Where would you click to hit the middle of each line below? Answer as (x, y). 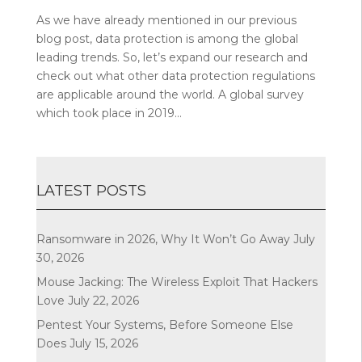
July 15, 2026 (103, 343)
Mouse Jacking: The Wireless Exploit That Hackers (177, 282)
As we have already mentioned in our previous (166, 20)
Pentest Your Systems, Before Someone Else (164, 324)
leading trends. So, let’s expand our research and (172, 57)
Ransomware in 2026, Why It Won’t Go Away (163, 239)
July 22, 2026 (103, 300)
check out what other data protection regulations (175, 76)
